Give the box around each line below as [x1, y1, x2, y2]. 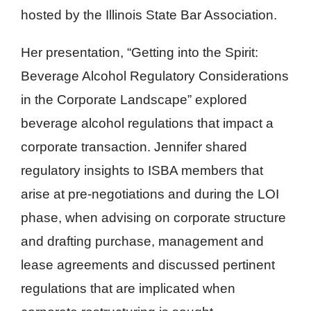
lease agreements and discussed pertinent [21, 258, 275, 272]
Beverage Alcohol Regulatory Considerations [21, 69, 289, 83]
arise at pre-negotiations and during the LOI [21, 187, 279, 201]
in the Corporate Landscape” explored [21, 92, 247, 107]
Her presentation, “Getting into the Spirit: [21, 45, 258, 60]
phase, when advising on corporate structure [21, 210, 286, 225]
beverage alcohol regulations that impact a [21, 116, 274, 131]
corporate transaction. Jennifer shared [21, 140, 247, 154]
